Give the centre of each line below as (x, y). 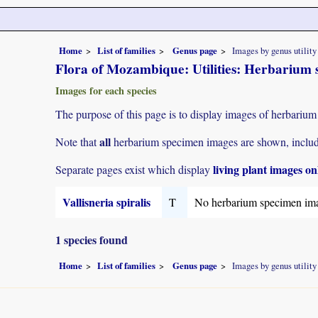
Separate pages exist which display (134, 170)
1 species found (92, 240)
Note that (77, 141)
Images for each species (106, 90)
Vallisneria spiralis (106, 202)
